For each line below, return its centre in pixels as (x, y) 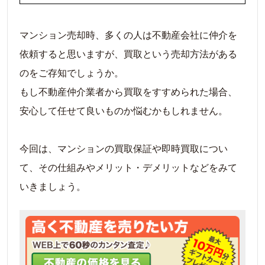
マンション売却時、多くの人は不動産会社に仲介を (128, 34)
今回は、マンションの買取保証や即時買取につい (124, 148)
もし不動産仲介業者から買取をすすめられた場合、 (128, 91)
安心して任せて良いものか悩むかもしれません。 (124, 110)
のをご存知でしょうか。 (72, 72)
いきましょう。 (53, 186)
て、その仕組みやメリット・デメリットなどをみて (128, 167)
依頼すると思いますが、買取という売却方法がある (128, 53)
